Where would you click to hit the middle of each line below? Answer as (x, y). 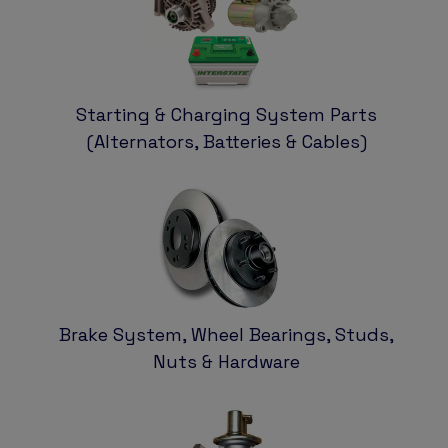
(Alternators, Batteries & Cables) (226, 142)
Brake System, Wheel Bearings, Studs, (226, 335)
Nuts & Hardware (226, 362)
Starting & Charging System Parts (226, 115)
